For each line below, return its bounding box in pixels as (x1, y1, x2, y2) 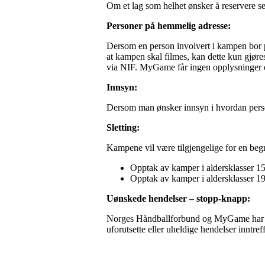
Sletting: (106, 122, 140, 132)
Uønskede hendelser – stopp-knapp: (106, 193, 250, 203)
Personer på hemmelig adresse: (106, 20, 231, 31)
